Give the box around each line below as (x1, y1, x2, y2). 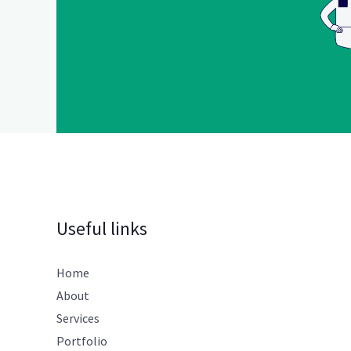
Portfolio (56, 332, 107, 349)
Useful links (56, 215, 147, 241)
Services (56, 309, 100, 326)
